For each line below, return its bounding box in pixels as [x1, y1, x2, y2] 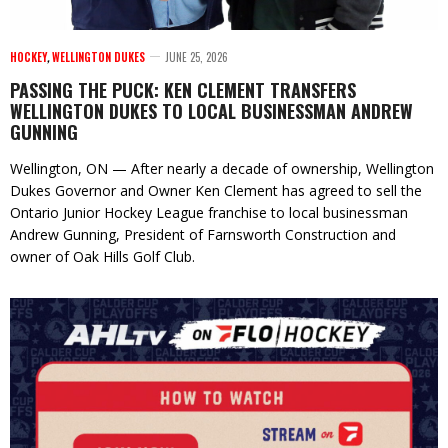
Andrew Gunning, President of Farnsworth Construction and [10, 225, 396, 245]
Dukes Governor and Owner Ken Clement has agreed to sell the [10, 181, 422, 201]
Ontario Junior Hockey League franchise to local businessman [10, 203, 408, 223]
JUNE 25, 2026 [165, 49, 228, 66]
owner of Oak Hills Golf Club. [10, 247, 195, 267]
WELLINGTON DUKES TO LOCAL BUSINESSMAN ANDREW [10, 98, 413, 125]
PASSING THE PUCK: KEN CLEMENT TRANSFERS [10, 77, 356, 104]
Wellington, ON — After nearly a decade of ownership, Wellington [10, 159, 434, 179]
